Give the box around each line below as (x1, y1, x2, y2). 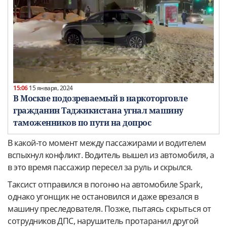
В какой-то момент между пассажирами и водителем (8, 137, 206, 148)
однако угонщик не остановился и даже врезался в (8, 191, 199, 202)
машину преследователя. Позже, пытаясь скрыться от (8, 203, 211, 214)
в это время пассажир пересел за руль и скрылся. (8, 161, 193, 173)
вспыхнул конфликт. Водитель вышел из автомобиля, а (8, 149, 214, 161)
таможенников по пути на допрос (13, 117, 151, 128)
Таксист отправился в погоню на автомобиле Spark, (8, 178, 202, 190)
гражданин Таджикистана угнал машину (13, 104, 183, 116)
